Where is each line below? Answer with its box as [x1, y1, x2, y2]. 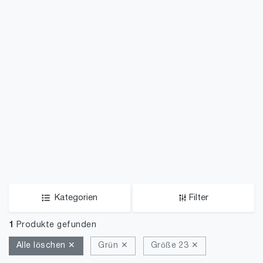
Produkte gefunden [14, 221, 97, 229]
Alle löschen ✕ [16, 242, 76, 249]
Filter [189, 194, 208, 202]
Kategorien [55, 194, 97, 202]
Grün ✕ [98, 242, 129, 249]
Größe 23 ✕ [150, 242, 199, 249]
